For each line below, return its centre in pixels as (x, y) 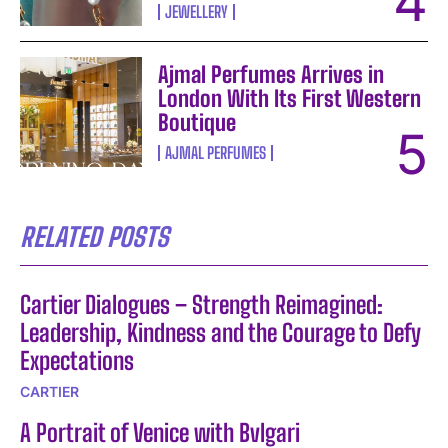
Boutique (197, 122)
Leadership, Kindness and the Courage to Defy (220, 332)
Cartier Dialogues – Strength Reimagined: (201, 304)
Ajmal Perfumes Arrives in (271, 74)
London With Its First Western (290, 98)
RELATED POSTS (94, 236)
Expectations (77, 360)
